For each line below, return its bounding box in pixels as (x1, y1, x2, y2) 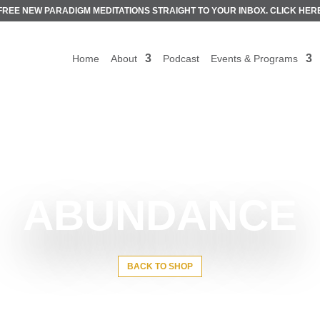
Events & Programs (211, 53, 298, 64)
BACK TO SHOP (127, 261, 193, 271)
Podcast (163, 53, 199, 64)
